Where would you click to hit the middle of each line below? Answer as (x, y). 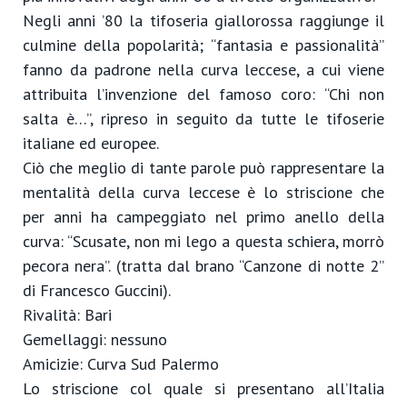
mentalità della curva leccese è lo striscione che (203, 192)
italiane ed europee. (91, 143)
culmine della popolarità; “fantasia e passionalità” (203, 45)
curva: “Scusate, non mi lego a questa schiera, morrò (203, 241)
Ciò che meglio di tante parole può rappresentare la (203, 168)
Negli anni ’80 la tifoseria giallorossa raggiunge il (203, 20)
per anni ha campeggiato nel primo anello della (203, 217)
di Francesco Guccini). (97, 290)
